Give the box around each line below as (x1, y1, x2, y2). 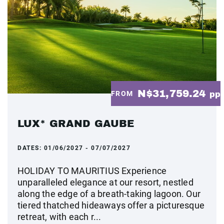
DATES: (17, 144, 44, 151)
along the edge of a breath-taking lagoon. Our (17, 188, 201, 199)
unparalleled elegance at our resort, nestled (17, 177, 193, 187)
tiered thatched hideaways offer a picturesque (17, 200, 205, 210)
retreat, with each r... (17, 211, 101, 222)
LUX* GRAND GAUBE (17, 118, 134, 129)
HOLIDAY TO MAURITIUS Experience (17, 165, 167, 176)
